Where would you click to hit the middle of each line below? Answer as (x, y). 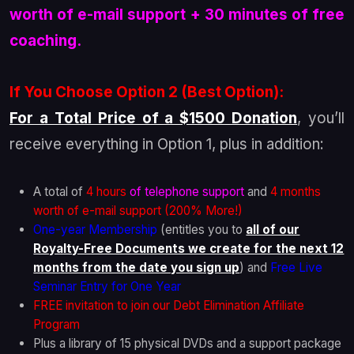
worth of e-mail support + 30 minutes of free (177, 15)
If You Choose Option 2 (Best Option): (147, 92)
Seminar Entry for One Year (107, 287)
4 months (296, 192)
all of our (273, 230)
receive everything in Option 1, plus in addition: (167, 145)
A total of (60, 192)
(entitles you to (202, 230)
